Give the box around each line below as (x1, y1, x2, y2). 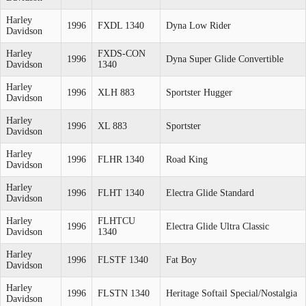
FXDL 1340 (98, 20, 144, 31)
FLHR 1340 (98, 154, 144, 165)
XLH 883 (98, 87, 135, 98)
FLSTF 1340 (98, 254, 148, 265)
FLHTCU (98, 215, 135, 226)
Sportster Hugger (166, 87, 232, 98)
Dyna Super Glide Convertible (166, 53, 283, 64)
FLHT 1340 (98, 187, 144, 198)
